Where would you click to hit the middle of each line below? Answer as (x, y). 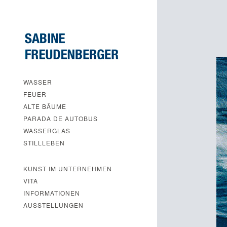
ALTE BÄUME (45, 106)
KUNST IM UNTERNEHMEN (68, 168)
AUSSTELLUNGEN (53, 205)
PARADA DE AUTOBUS (61, 118)
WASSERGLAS (47, 130)
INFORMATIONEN (52, 193)
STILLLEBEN (44, 143)
